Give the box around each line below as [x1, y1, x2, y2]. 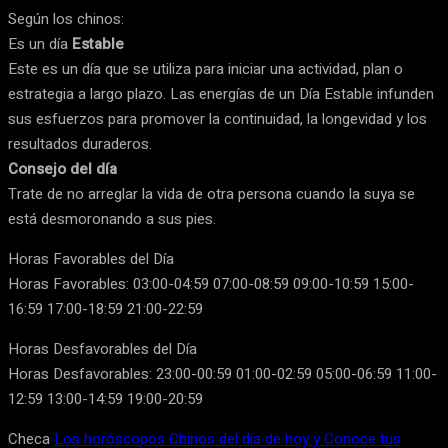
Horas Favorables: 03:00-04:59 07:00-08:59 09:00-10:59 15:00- [8, 273, 414, 296]
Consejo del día [8, 158, 117, 181]
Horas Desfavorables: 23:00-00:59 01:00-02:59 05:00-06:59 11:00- [8, 363, 437, 386]
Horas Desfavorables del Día [8, 338, 197, 361]
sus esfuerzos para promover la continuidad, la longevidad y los [8, 108, 427, 131]
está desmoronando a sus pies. [8, 208, 216, 231]
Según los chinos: [8, 8, 124, 31]
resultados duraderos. [8, 133, 152, 156]
